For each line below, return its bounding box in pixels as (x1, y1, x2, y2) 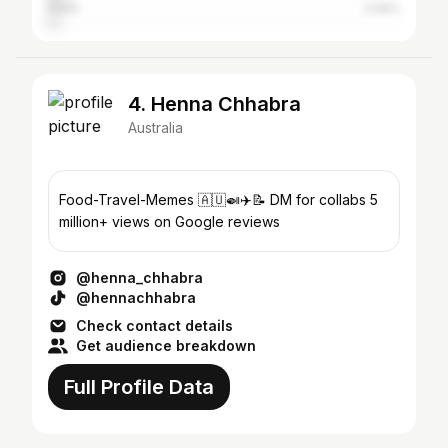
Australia (128, 119, 183, 136)
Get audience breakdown (76, 337, 256, 354)
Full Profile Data (64, 375, 214, 399)
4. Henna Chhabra (128, 92, 301, 116)
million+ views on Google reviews (59, 213, 280, 230)
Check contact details (76, 317, 233, 334)
